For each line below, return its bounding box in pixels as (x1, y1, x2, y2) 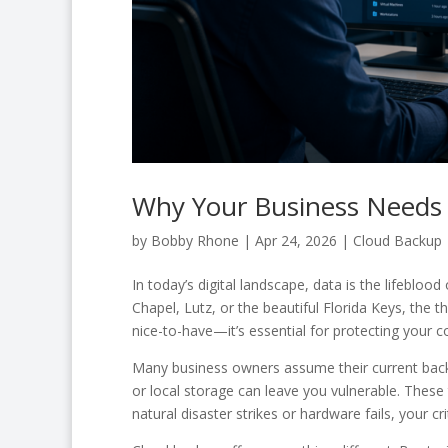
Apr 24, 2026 (255, 230, 337, 250)
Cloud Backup (353, 230, 442, 250)
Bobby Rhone (151, 230, 239, 250)
